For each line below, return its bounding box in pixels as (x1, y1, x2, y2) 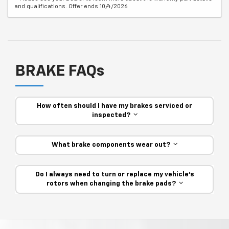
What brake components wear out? (52, 142, 173, 149)
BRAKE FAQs (15, 64, 104, 80)
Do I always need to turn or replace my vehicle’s (35, 171, 194, 178)
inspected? (91, 112, 133, 119)
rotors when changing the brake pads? (46, 180, 179, 188)
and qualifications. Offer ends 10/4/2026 (14, 4, 128, 10)
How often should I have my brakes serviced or (37, 103, 192, 110)
